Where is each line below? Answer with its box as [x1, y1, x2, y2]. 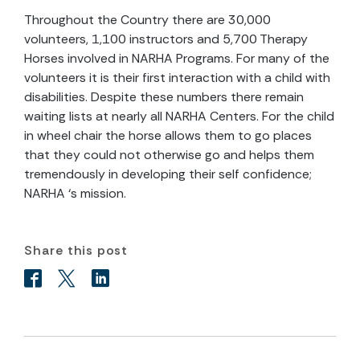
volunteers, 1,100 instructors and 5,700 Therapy [24, 31, 308, 47]
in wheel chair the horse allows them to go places [24, 127, 312, 144]
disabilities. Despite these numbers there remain [24, 88, 304, 105]
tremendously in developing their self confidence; [24, 166, 312, 182]
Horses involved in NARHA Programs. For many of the [24, 50, 329, 67]
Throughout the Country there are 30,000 [24, 11, 271, 28]
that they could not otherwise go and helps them [24, 146, 314, 163]
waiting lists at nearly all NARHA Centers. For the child [24, 108, 334, 125]
